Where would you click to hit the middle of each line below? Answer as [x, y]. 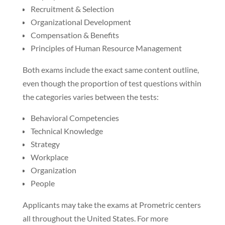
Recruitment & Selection [72, 9]
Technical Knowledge [67, 131]
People [42, 183]
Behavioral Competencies [75, 118]
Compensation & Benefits [75, 35]
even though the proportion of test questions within [112, 83]
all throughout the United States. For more [95, 218]
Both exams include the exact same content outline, [110, 69]
